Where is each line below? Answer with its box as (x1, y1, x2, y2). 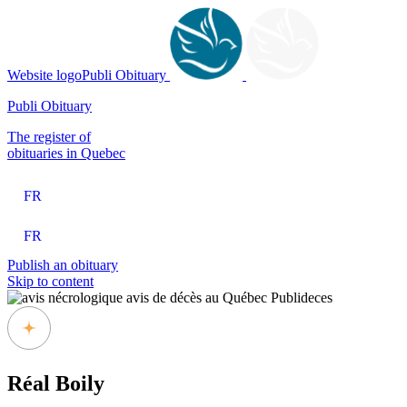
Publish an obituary (7, 256, 118, 273)
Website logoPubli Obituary (7, 67, 166, 83)
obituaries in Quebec (7, 145, 125, 161)
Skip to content (7, 273, 94, 289)
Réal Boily (7, 371, 104, 395)
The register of (7, 129, 91, 144)
